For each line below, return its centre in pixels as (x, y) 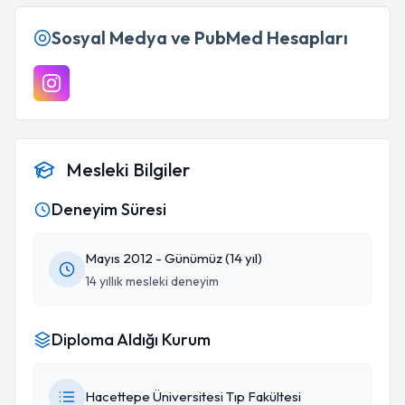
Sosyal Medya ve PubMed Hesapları (200, 38)
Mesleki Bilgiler (128, 170)
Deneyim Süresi (109, 209)
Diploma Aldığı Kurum (131, 339)
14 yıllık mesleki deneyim (152, 281)
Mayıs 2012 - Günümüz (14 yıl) (174, 258)
